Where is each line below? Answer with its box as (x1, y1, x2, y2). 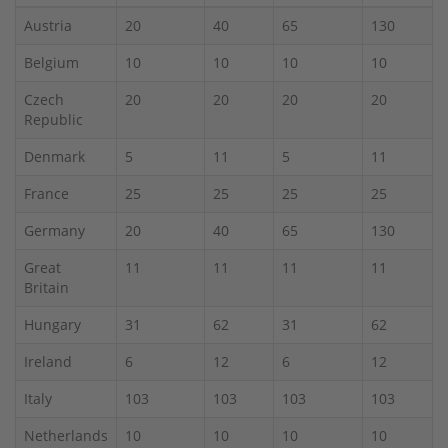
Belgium (24, 52, 79, 72)
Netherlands (24, 425, 108, 445)
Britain (24, 277, 69, 297)
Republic (24, 109, 83, 129)
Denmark (24, 146, 85, 166)
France (24, 183, 69, 203)
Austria (24, 15, 72, 35)
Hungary (24, 314, 81, 334)
